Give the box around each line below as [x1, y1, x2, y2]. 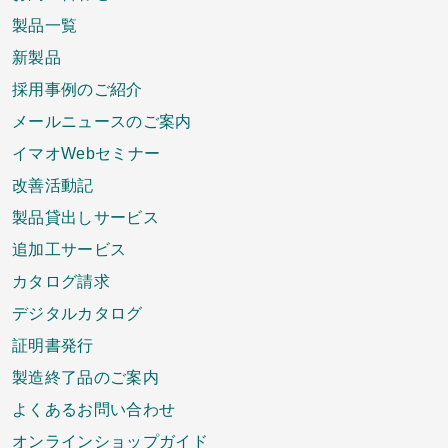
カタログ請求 [12, 272, 110, 291]
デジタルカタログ [12, 304, 143, 323]
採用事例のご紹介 [12, 80, 143, 99]
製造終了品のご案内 [12, 368, 159, 387]
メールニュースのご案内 [12, 112, 192, 131]
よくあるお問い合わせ [12, 400, 176, 419]
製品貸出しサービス [12, 208, 159, 227]
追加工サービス [12, 240, 127, 259]
